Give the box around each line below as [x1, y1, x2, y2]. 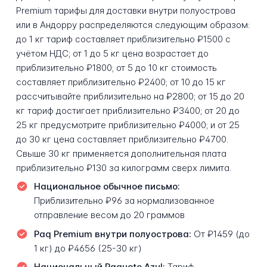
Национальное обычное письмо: [33, 181, 180, 193]
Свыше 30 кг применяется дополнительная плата [15, 147, 226, 159]
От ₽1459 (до [191, 228, 250, 240]
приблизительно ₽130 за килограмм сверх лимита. [15, 162, 231, 173]
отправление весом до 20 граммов [33, 209, 185, 221]
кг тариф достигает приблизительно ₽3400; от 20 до [15, 104, 240, 116]
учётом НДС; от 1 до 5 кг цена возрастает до [15, 47, 209, 59]
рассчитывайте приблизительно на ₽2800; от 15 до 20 [15, 90, 244, 102]
